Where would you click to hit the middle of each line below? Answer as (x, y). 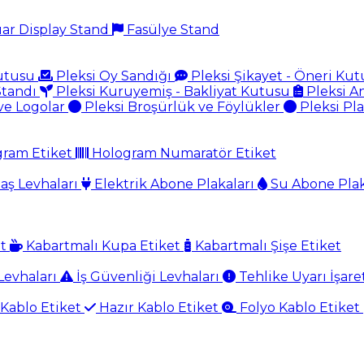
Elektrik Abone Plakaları (174, 184)
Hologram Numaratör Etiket (182, 153)
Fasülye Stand (171, 30)
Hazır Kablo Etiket (159, 308)
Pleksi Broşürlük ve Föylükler (182, 107)
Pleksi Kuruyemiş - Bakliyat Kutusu (173, 91)
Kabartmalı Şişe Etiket (266, 246)
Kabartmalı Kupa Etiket (103, 246)
